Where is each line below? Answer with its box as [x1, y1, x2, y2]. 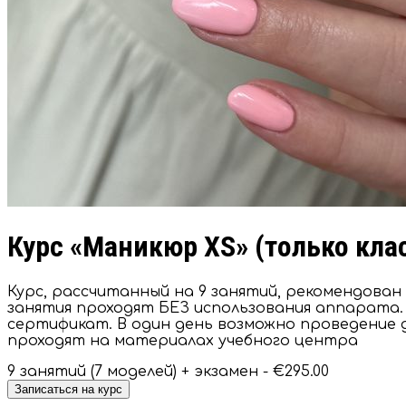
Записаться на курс [14, 382, 122, 396]
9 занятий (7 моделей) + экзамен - [7, 362, 273, 380]
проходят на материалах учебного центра [7, 332, 358, 349]
